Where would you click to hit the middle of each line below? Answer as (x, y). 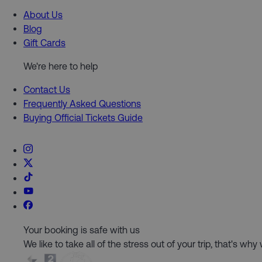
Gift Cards (44, 42)
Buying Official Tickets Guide (83, 117)
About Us (43, 14)
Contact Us (47, 89)
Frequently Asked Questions (82, 103)
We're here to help (61, 66)
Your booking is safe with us (82, 230)
